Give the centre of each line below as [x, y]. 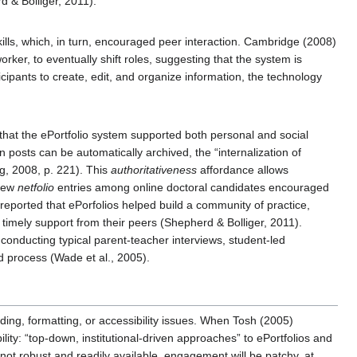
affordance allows [243, 170]
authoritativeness [154, 170]
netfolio [36, 188]
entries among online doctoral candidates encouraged [192, 188]
